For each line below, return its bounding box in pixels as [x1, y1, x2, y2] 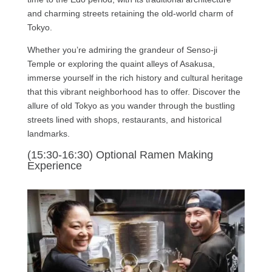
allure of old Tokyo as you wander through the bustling [27, 101, 235, 111]
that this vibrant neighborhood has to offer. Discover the [27, 87, 240, 97]
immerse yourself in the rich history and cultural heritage [27, 73, 243, 83]
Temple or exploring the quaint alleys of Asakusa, [27, 59, 215, 69]
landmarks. [27, 129, 70, 139]
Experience [27, 160, 82, 172]
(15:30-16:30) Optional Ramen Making [27, 149, 213, 161]
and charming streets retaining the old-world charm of [27, 8, 233, 19]
